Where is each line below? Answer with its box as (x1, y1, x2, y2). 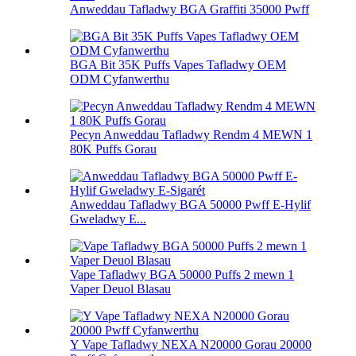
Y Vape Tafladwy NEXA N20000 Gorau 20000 (70, 338, 311, 352)
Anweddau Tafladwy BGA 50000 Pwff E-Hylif (70, 198, 311, 212)
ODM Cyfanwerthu (70, 72, 169, 87)
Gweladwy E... (70, 212, 146, 226)
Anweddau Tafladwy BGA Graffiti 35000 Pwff (70, 2, 309, 17)
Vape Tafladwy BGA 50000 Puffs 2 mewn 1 (70, 268, 294, 282)
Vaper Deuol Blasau (70, 282, 171, 296)
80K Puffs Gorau (70, 142, 157, 157)
